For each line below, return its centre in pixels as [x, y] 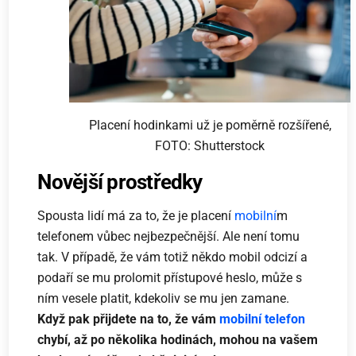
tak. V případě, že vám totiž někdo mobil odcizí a [173, 257]
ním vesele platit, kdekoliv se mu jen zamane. [164, 299]
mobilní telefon [263, 319]
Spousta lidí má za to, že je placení [136, 216]
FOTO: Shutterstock [210, 146]
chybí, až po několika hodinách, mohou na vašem [178, 340]
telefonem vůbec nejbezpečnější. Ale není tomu [169, 237]
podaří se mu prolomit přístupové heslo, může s [170, 278]
